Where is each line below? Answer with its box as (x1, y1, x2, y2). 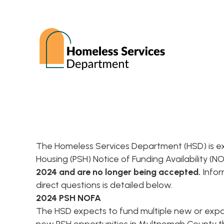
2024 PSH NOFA (36, 192, 101, 203)
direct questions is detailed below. (36, 179, 176, 190)
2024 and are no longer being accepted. (36, 166, 200, 177)
